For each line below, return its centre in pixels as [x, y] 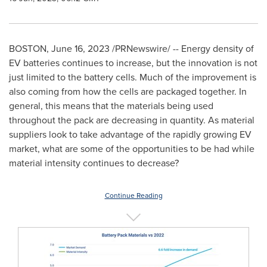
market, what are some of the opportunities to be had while [132, 149]
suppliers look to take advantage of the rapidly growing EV [130, 134]
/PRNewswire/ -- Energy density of [182, 49]
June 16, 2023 [80, 49]
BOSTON [28, 49]
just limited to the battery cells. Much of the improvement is [133, 77]
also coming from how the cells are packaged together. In [128, 91]
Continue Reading [133, 195]
